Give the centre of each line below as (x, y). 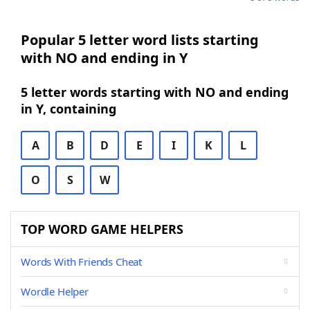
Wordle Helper (55, 291)
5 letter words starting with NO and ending (155, 92)
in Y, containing (69, 109)
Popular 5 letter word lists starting (140, 40)
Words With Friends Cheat (82, 262)
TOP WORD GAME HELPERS (102, 229)
